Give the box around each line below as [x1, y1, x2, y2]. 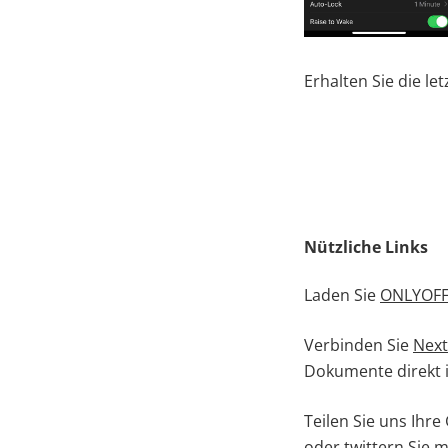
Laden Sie [304, 283, 380, 306]
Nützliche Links [304, 235, 428, 258]
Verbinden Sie [304, 333, 413, 356]
